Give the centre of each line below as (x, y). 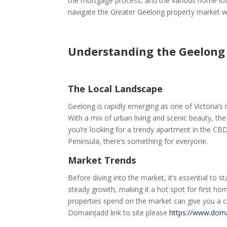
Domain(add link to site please (119, 212)
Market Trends (102, 160)
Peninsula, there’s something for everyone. (138, 141)
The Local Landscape (116, 88)
